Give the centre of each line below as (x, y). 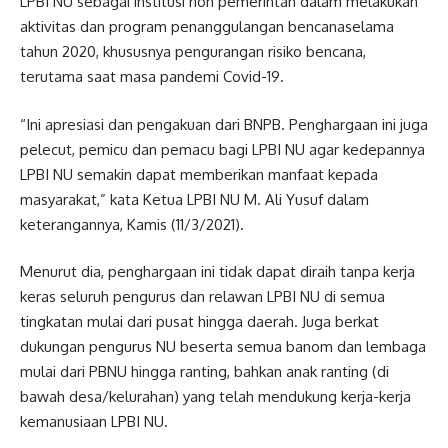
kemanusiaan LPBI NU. (94, 421)
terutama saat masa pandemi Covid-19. (152, 76)
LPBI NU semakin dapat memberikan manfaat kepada (199, 174)
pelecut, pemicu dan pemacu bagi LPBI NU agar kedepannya (222, 149)
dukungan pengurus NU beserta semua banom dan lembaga (223, 346)
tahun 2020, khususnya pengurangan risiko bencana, (193, 51)
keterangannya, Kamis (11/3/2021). (132, 224)
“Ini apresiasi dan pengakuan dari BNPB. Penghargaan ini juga (224, 124)
